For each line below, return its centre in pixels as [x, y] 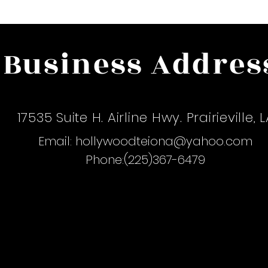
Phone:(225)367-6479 [145, 160]
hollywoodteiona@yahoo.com [164, 141]
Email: [57, 141]
